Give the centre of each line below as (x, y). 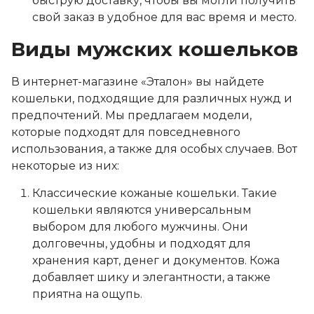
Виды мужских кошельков (155, 49)
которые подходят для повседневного (126, 132)
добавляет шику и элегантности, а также (151, 277)
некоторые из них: (65, 166)
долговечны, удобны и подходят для (142, 244)
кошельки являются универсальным (142, 210)
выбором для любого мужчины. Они (140, 227)
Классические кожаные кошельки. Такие (155, 193)
